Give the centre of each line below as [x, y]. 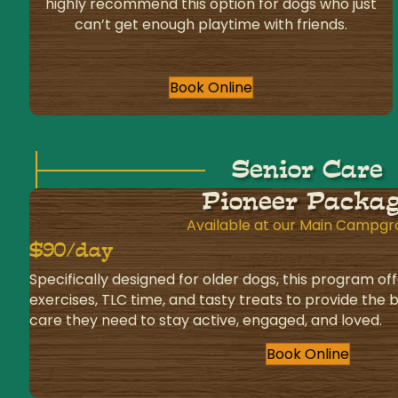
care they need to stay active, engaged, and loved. [206, 321]
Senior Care [307, 170]
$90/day [72, 251]
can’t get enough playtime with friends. [211, 25]
